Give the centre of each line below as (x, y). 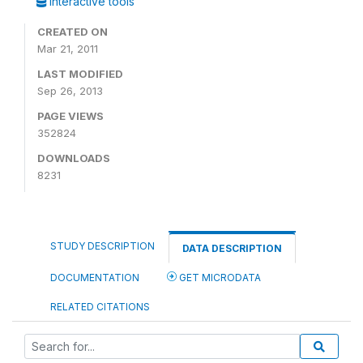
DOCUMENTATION (95, 278)
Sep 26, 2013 (70, 91)
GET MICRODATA (219, 278)
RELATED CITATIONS (100, 307)
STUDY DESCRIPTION (102, 246)
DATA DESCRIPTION (232, 248)
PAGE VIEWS (70, 116)
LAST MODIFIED (80, 74)
